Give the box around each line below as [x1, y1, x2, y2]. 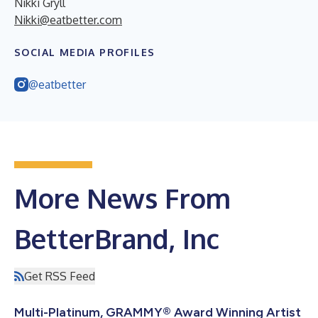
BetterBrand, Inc [14, 221, 219, 256]
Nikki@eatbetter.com [14, 12, 122, 27]
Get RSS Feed [24, 268, 95, 283]
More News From [14, 180, 231, 215]
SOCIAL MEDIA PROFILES [14, 45, 155, 58]
